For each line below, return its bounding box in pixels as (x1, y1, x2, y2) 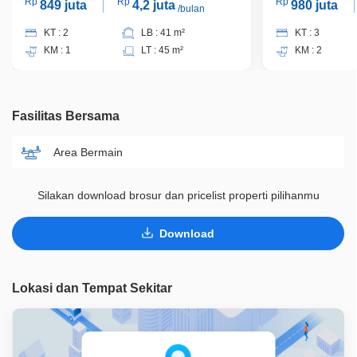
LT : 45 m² (140, 45, 183, 57)
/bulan (175, 3, 205, 15)
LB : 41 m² (140, 27, 185, 39)
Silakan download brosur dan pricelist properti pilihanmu (37, 189, 320, 202)
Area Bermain (53, 145, 123, 159)
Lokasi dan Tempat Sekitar (12, 281, 172, 296)
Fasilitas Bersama (12, 109, 120, 124)
